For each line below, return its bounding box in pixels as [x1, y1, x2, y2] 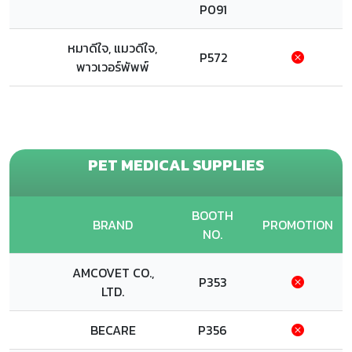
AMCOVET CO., [71, 263, 154, 282]
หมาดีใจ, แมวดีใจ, [68, 38, 157, 57]
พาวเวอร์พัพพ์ [75, 57, 149, 76]
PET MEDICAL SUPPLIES [88, 153, 264, 177]
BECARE [90, 321, 136, 339]
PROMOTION [262, 215, 333, 234]
